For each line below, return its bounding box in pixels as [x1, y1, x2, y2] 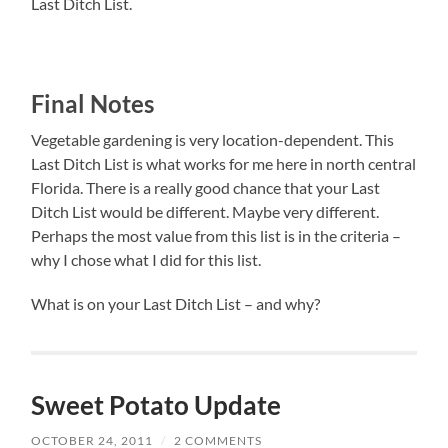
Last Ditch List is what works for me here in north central [31, 153, 417, 173]
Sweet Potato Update [31, 388, 282, 421]
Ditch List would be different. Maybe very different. [31, 201, 380, 221]
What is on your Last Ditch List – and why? [31, 293, 321, 313]
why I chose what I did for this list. [31, 249, 262, 269]
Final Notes [31, 88, 155, 118]
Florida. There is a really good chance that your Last [31, 177, 381, 197]
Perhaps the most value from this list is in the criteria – [31, 225, 402, 245]
